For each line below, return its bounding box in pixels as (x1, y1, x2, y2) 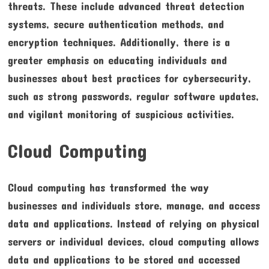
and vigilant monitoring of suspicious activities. (7, 107, 234, 121)
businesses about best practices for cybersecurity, (7, 71, 251, 85)
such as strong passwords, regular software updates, (7, 89, 259, 103)
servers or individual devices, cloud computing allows (7, 235, 259, 249)
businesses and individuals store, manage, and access (7, 199, 260, 213)
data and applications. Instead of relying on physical (7, 217, 259, 231)
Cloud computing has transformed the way (7, 181, 209, 195)
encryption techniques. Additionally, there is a (7, 35, 230, 49)
